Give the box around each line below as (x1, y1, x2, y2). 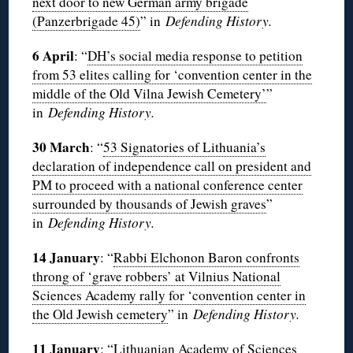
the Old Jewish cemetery (32, 304, 169, 323)
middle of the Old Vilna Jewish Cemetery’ (32, 84, 267, 102)
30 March (32, 136, 91, 157)
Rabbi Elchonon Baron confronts (113, 247, 300, 266)
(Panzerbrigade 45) (32, 11, 141, 30)
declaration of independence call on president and (32, 156, 312, 175)
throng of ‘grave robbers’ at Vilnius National (32, 266, 281, 285)
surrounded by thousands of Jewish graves (32, 194, 267, 213)
